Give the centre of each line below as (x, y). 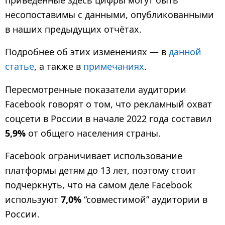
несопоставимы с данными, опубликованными (109, 15)
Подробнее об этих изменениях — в (87, 52)
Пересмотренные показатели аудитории (96, 89)
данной (185, 52)
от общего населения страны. (93, 133)
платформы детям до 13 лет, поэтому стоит (101, 170)
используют (33, 199)
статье (20, 67)
